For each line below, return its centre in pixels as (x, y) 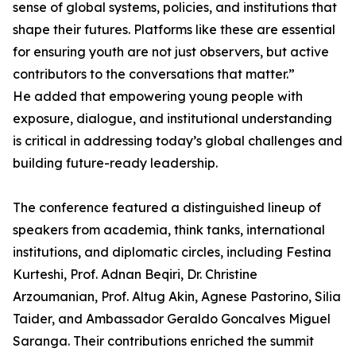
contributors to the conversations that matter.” (154, 74)
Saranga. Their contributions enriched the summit (163, 341)
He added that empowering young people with (158, 97)
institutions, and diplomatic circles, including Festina (172, 252)
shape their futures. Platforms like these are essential (174, 30)
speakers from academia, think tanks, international (169, 230)
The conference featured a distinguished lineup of (167, 208)
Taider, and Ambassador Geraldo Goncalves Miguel (172, 319)
